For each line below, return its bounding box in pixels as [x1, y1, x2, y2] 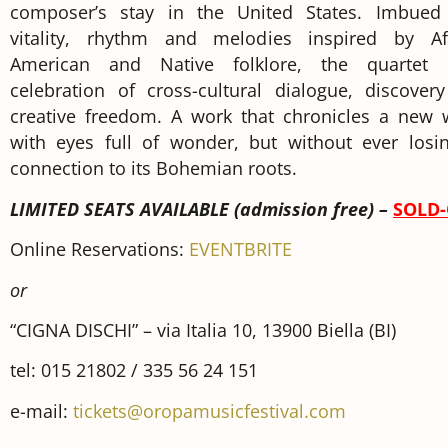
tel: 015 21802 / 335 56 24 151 [10, 358, 258, 383]
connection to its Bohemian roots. [10, 156, 297, 181]
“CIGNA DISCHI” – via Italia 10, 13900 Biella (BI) [10, 317, 396, 342]
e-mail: [10, 398, 73, 423]
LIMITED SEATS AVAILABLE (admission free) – [10, 196, 393, 221]
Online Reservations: [10, 237, 189, 262]
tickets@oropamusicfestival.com [73, 398, 346, 423]
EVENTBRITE [189, 237, 292, 262]
